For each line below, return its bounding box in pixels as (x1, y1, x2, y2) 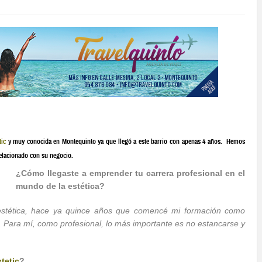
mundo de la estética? (16, 181, 105, 191)
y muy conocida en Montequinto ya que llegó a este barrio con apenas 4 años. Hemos (5, 137, 246, 146)
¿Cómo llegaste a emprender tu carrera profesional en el (16, 168, 245, 178)
